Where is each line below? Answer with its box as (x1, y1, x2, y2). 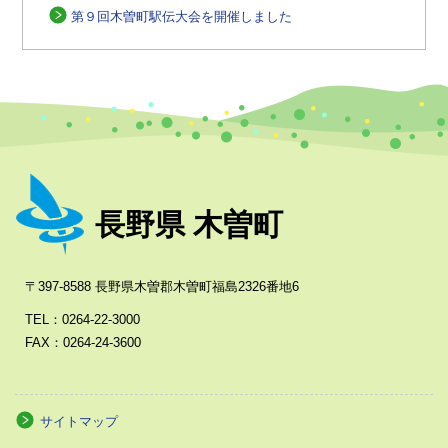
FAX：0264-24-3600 (25, 335, 141, 351)
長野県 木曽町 (95, 208, 283, 242)
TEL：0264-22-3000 (25, 312, 140, 328)
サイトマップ (40, 414, 118, 430)
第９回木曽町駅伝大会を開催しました (71, 8, 293, 24)
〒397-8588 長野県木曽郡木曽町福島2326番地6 (25, 279, 299, 295)
